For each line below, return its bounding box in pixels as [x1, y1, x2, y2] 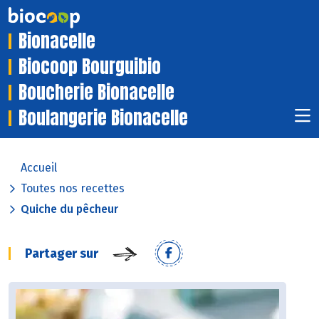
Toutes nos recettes [21, 182, 125, 196]
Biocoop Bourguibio [19, 53, 161, 80]
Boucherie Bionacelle [19, 79, 174, 106]
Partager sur [25, 246, 98, 262]
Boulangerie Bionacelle [19, 105, 188, 132]
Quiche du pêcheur [21, 202, 118, 216]
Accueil [21, 161, 57, 175]
